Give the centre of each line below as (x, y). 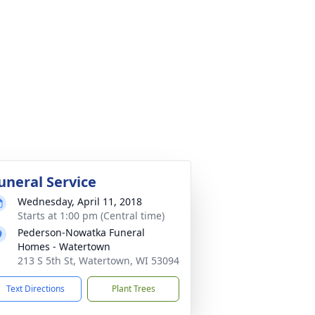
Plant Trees (133, 289)
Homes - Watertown (64, 246)
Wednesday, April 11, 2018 (80, 201)
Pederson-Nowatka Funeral (81, 232)
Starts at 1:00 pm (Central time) (91, 216)
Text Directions (36, 289)
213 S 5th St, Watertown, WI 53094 (98, 261)
